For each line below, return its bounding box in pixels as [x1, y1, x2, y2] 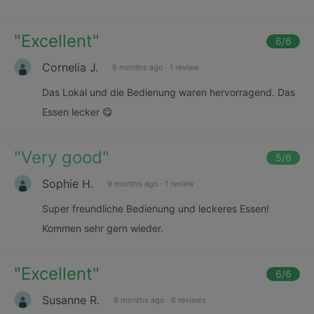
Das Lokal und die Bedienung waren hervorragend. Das [42, 86, 295, 98]
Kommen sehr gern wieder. [42, 222, 163, 234]
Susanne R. [42, 292, 100, 307]
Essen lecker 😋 [42, 106, 113, 118]
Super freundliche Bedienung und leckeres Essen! [42, 203, 269, 214]
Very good [21, 147, 102, 168]
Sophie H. [42, 176, 93, 191]
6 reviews [171, 294, 206, 305]
